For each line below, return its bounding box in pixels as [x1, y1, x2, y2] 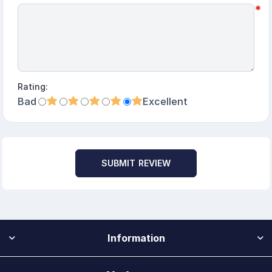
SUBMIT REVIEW [101, 158, 171, 168]
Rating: [18, 81, 49, 92]
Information [107, 232, 165, 244]
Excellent [143, 95, 188, 107]
